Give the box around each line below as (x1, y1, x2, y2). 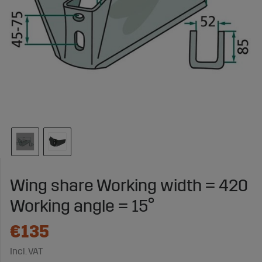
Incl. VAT (10, 245, 43, 257)
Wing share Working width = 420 (10, 175, 248, 196)
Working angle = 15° (10, 195, 154, 216)
